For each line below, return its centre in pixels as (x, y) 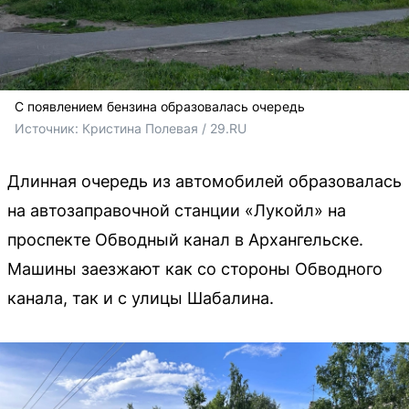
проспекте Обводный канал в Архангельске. (185, 239)
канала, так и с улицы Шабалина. (141, 298)
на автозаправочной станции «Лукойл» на (177, 210)
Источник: (48, 128)
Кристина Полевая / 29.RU (166, 128)
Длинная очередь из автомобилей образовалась (204, 181)
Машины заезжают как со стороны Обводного (195, 268)
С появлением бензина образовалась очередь (160, 106)
